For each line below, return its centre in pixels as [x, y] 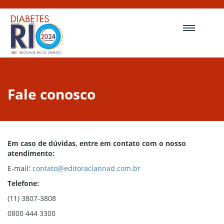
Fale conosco [51, 94]
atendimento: [31, 153]
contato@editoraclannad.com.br [86, 168]
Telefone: [23, 183]
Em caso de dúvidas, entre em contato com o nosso [97, 143]
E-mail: [20, 168]
